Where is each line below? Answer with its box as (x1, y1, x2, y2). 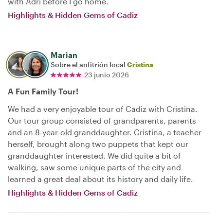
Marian (51, 50, 77, 59)
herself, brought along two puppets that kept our (8, 139, 188, 148)
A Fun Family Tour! (8, 86, 78, 96)
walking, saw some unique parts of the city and (8, 162, 181, 172)
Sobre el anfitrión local (51, 60, 127, 69)
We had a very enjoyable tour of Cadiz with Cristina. (8, 104, 198, 113)
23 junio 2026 (84, 70, 129, 79)
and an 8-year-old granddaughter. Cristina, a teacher (8, 127, 201, 137)
